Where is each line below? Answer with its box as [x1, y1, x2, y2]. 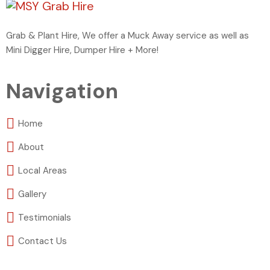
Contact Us [18, 235, 67, 247]
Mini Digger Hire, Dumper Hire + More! [6, 44, 159, 56]
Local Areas [18, 165, 67, 177]
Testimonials [18, 212, 71, 224]
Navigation [6, 77, 118, 105]
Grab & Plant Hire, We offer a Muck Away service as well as [6, 30, 249, 42]
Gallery [18, 188, 46, 200]
